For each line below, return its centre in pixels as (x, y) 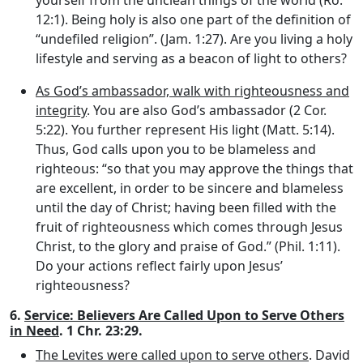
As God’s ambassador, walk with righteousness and (192, 90)
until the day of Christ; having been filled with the (186, 207)
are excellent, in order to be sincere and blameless (190, 188)
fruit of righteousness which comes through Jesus (189, 226)
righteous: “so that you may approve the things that (194, 168)
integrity (61, 110)
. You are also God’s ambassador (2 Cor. (207, 110)
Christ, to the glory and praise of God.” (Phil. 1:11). (188, 246)
